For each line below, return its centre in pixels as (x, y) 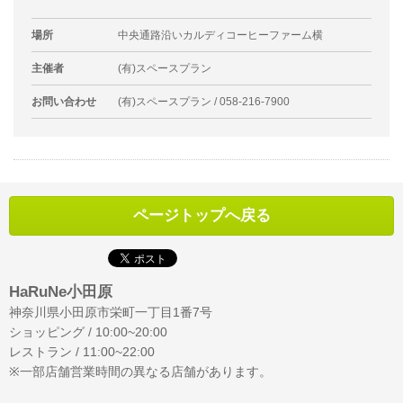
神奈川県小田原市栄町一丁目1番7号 (111, 313)
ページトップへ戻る (201, 216)
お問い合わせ (64, 102)
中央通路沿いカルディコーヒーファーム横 (220, 36)
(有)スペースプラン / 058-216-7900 (204, 102)
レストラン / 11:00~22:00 (82, 352)
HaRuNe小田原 (61, 292)
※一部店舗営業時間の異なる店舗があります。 (140, 372)
